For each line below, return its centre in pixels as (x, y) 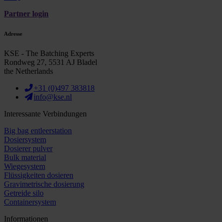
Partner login (26, 13)
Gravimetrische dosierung (44, 184)
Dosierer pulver (28, 148)
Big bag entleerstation (38, 130)
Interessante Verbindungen (45, 113)
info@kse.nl (53, 97)
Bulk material (25, 157)
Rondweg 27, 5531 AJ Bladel (51, 62)
